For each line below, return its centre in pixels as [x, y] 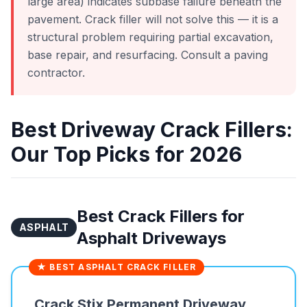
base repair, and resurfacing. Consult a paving [148, 55]
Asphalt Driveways [152, 238]
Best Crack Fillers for [161, 216]
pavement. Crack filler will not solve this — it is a [153, 19]
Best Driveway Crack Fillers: [152, 130]
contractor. [56, 73]
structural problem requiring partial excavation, [150, 37]
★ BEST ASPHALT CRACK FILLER [117, 267]
